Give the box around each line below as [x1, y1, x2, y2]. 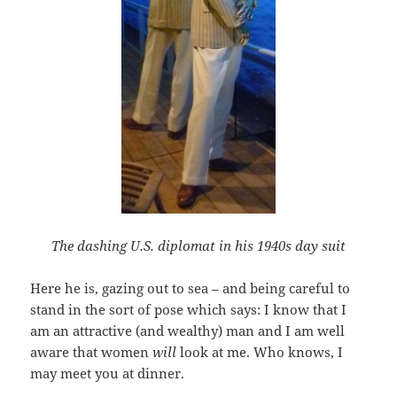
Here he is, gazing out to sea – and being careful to [30, 278, 351, 297]
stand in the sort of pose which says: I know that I [30, 300, 347, 318]
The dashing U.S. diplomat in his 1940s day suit [51, 236, 346, 254]
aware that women [30, 342, 153, 361]
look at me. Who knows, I [180, 342, 344, 361]
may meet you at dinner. [30, 363, 185, 382]
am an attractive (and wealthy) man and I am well [30, 321, 346, 339]
